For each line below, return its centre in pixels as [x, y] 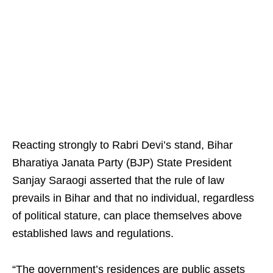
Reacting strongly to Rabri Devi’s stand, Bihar [122, 145]
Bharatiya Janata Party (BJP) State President [122, 163]
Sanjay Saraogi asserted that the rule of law [118, 180]
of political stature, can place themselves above [127, 216]
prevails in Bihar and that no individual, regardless [133, 198]
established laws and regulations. [93, 233]
